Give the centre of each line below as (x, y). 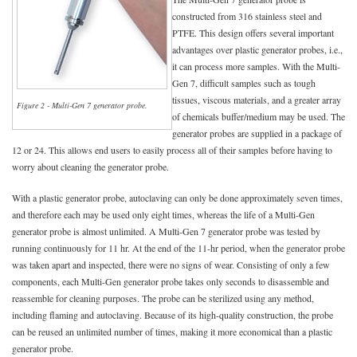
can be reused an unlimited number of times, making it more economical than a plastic (172, 331)
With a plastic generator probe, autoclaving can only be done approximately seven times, (177, 197)
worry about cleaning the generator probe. (90, 166)
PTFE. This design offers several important (253, 32)
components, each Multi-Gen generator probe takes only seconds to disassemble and (171, 281)
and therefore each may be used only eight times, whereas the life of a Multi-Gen (163, 214)
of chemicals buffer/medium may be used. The (259, 116)
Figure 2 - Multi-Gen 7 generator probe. (82, 106)
